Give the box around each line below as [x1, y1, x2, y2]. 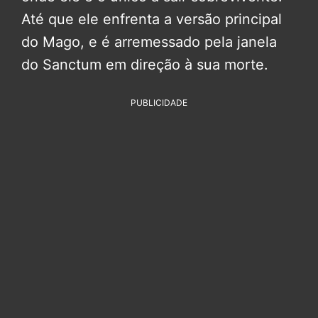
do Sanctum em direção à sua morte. [21, 56, 268, 74]
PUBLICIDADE [131, 97, 187, 109]
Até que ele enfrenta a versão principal [21, 11, 282, 28]
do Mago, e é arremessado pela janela [21, 33, 277, 51]
